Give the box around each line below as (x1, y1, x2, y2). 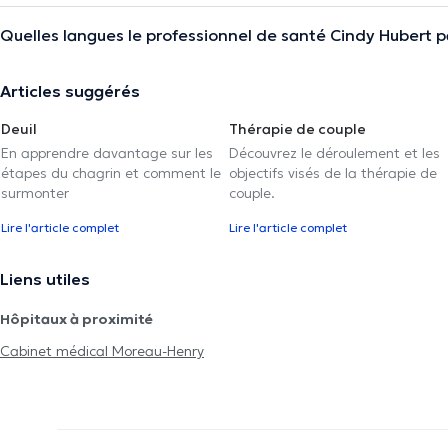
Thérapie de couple (229, 119, 366, 138)
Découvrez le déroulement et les (229, 143, 440, 162)
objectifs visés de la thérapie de (229, 163, 437, 182)
